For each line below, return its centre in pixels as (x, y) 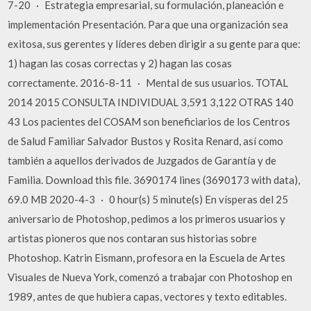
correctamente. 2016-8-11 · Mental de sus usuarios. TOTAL (148, 83)
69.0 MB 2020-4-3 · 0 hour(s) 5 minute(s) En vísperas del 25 (148, 199)
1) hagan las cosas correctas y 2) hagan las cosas (120, 63)
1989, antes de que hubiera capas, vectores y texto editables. (148, 296)
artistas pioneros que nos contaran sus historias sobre (133, 238)
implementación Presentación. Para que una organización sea (148, 24)
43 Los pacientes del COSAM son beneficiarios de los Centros (149, 121)
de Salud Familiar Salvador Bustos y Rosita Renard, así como (146, 141)
